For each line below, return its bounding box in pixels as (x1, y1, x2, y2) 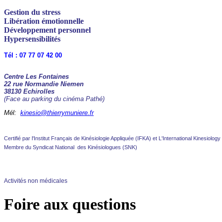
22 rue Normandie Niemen (4, 80, 84, 88)
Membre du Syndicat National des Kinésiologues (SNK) (4, 144, 137, 150)
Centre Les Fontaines (4, 73, 69, 80)
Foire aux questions (4, 195, 136, 214)
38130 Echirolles (4, 88, 55, 95)
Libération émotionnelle (4, 17, 84, 25)
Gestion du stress (4, 8, 60, 16)
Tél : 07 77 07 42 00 (4, 52, 62, 59)
